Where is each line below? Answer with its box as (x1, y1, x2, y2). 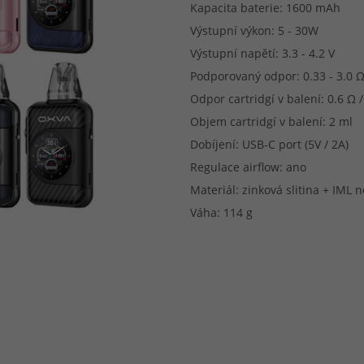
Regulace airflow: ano (190, 159, 306, 175)
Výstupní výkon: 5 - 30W (190, 23, 318, 39)
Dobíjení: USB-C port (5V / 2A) (190, 136, 349, 153)
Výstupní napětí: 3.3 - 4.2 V (190, 45, 335, 62)
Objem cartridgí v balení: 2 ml (190, 114, 353, 130)
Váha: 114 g (190, 205, 253, 221)
